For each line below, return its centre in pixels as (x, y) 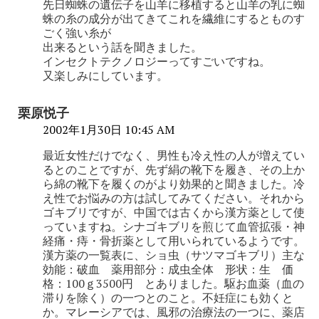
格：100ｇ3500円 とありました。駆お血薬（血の (173, 283)
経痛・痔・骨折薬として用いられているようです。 (174, 240)
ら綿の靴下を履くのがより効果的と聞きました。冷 (174, 183)
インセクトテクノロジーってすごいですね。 (157, 61)
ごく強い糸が (77, 32)
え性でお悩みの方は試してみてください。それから (174, 198)
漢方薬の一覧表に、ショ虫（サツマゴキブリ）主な (174, 255)
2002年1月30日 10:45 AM (109, 129)
